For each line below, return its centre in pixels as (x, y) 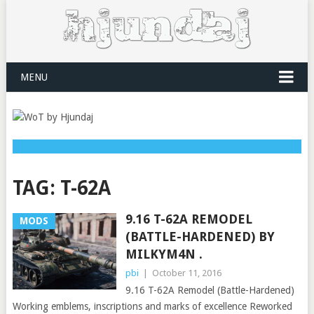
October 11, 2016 (186, 273)
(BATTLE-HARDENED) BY (200, 237)
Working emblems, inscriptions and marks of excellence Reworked (152, 306)
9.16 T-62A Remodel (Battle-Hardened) (210, 290)
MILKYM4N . (164, 254)
